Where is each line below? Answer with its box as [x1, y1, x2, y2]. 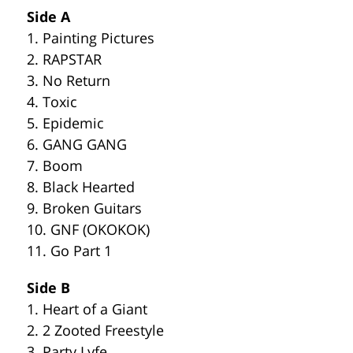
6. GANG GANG [27, 135, 127, 154]
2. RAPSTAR [27, 50, 102, 69]
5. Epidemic [27, 113, 104, 132]
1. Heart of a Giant [27, 299, 147, 318]
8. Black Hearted [27, 177, 135, 196]
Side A [27, 7, 70, 26]
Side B [27, 278, 70, 297]
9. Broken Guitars [27, 199, 142, 217]
